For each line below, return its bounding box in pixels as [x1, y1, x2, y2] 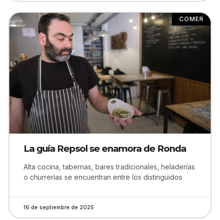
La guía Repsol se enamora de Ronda [24, 143, 186, 154]
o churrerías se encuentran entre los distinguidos [24, 173, 182, 181]
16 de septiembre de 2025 [24, 204, 94, 211]
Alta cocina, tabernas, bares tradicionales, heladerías [24, 163, 195, 171]
